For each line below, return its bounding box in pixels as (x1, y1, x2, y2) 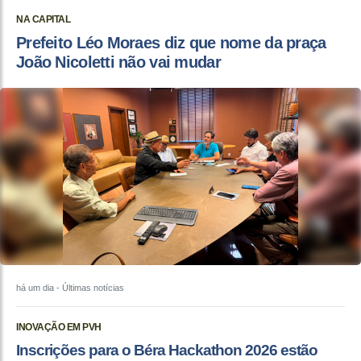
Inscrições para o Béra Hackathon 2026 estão (16, 341, 317, 359)
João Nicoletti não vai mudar (16, 52, 221, 71)
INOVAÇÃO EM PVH (16, 321, 102, 333)
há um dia (16, 282, 54, 293)
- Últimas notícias (54, 282, 124, 293)
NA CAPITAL (16, 13, 70, 25)
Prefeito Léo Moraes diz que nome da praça (16, 33, 326, 52)
